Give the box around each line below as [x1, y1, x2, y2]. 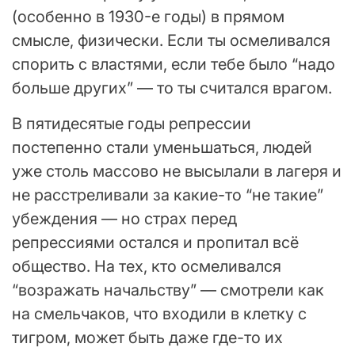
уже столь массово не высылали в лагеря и [12, 161, 342, 181]
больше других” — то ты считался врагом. [12, 78, 332, 97]
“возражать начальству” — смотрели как [12, 280, 324, 300]
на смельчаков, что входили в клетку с [12, 303, 307, 323]
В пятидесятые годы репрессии [12, 113, 251, 133]
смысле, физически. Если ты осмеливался [12, 30, 330, 50]
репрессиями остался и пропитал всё [12, 232, 299, 252]
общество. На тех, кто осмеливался [12, 256, 281, 276]
